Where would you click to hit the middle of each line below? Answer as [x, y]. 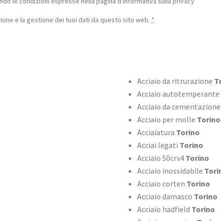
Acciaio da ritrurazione [175, 81]
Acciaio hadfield [164, 209]
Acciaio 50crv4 [161, 158]
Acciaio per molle [166, 120]
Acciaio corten [162, 184]
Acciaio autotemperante [178, 94]
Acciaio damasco [165, 197]
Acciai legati [158, 145]
